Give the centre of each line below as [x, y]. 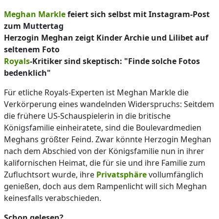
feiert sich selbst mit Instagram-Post [138, 14]
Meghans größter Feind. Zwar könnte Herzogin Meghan [108, 139]
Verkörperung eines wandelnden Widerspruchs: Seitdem [109, 104]
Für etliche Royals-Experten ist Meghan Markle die [96, 92]
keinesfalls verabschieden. [53, 198]
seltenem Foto [32, 49]
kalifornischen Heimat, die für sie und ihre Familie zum [105, 163]
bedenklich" [27, 73]
